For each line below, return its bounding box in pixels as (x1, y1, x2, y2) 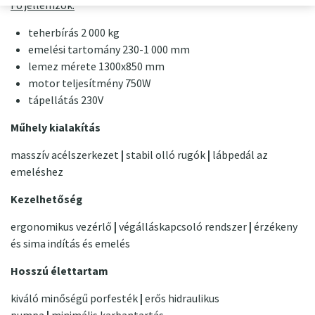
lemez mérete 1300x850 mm (28, 59, 165, 75)
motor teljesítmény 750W (28, 76, 151, 91)
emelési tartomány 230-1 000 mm (28, 42, 190, 58)
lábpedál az (212, 148, 268, 163)
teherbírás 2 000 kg (28, 25, 120, 41)
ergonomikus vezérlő (11, 219, 114, 235)
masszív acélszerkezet (11, 148, 121, 163)
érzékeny (254, 219, 297, 235)
